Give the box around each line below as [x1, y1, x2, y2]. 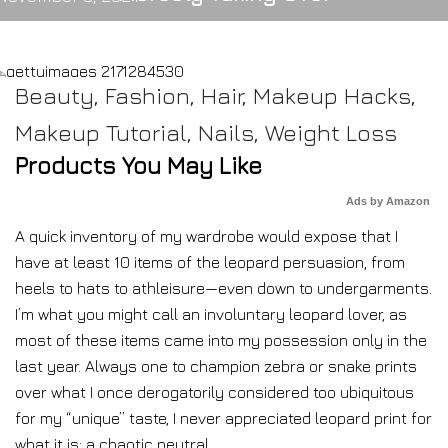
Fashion [105, 82, 190, 109]
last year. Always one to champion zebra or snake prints [15, 357, 417, 375]
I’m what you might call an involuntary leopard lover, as [15, 305, 407, 323]
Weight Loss [265, 119, 397, 146]
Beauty [15, 82, 94, 109]
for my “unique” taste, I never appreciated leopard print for [15, 409, 432, 427]
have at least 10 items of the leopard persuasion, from [15, 253, 405, 271]
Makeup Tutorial [15, 119, 187, 146]
